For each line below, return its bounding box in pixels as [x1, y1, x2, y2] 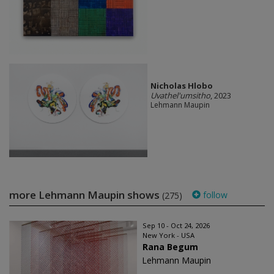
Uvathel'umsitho [150, 89, 210, 101]
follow [201, 188, 228, 201]
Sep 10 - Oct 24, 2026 [143, 220, 210, 230]
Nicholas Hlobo [150, 80, 213, 91]
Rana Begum [143, 240, 198, 253]
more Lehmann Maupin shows [9, 187, 162, 202]
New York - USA [143, 230, 194, 240]
